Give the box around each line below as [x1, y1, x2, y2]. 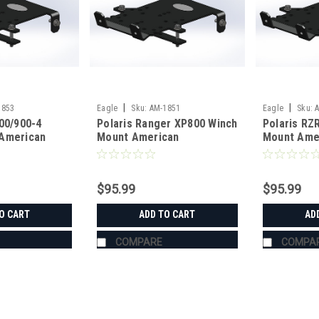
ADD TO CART [139, 209, 196, 221]
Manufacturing [97, 144, 170, 158]
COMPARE [115, 236, 163, 249]
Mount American [97, 130, 179, 145]
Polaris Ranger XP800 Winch [97, 117, 238, 131]
